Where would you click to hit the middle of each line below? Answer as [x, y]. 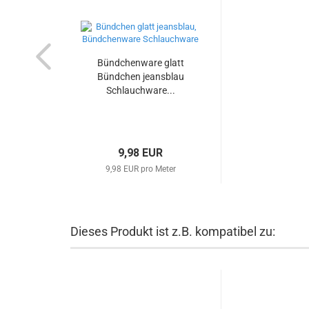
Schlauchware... [140, 90]
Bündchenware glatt [140, 63]
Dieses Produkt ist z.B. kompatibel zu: [173, 231]
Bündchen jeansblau [140, 77]
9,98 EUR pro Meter [140, 169]
